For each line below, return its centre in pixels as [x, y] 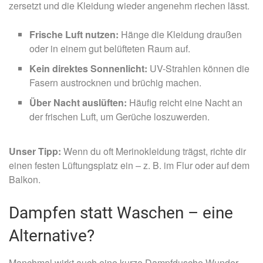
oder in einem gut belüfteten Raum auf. [110, 48]
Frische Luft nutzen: [74, 34]
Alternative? [52, 235]
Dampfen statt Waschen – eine [121, 213]
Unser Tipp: [35, 151]
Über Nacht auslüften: [78, 102]
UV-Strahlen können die [198, 68]
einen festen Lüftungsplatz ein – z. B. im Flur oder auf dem [129, 165]
